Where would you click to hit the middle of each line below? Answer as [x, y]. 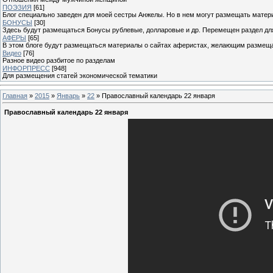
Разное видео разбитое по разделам [59, 60]
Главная [15, 95]
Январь [68, 95]
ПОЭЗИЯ [17, 7]
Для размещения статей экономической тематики [80, 75]
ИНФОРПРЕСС [26, 68]
